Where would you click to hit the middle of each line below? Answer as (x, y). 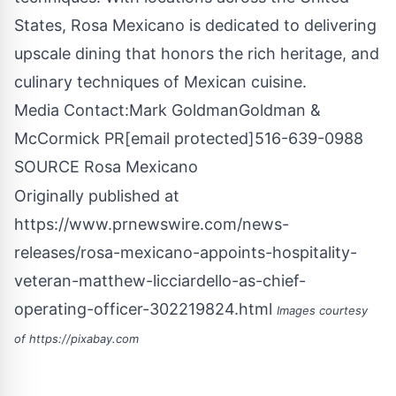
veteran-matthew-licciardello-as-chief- (160, 280)
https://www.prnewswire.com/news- (152, 224)
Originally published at (97, 195)
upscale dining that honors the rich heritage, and (197, 53)
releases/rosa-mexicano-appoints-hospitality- (186, 252)
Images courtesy (322, 310)
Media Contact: (72, 110)
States (38, 25)
